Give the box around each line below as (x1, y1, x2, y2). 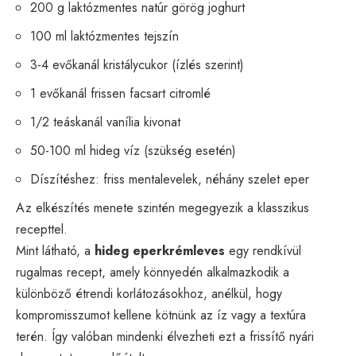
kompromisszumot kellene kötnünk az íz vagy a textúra (16, 305, 306, 324)
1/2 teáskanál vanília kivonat (30, 112, 180, 131)
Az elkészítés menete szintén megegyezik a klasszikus (16, 198, 309, 217)
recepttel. (16, 219, 68, 238)
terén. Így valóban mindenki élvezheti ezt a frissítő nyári (16, 327, 314, 346)
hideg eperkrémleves (95, 241, 225, 260)
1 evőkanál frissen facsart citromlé (30, 83, 211, 103)
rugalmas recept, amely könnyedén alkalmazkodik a (16, 262, 289, 281)
